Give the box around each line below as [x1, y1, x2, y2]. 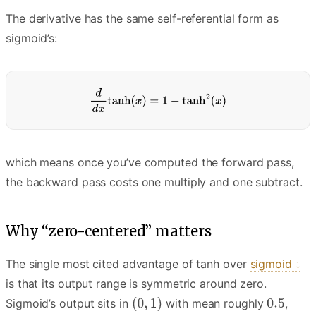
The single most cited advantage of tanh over [6, 257, 250, 272]
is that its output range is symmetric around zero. [6, 276, 267, 291]
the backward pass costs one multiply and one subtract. [6, 175, 303, 190]
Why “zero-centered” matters [6, 222, 212, 241]
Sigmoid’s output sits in [6, 296, 132, 311]
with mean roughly [162, 296, 267, 311]
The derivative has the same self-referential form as [6, 11, 279, 25]
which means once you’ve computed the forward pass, [6, 155, 294, 170]
